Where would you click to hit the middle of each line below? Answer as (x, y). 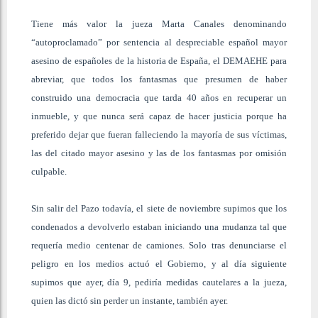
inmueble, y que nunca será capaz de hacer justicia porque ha (159, 116)
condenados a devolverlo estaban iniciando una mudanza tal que (159, 226)
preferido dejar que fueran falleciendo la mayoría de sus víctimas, (159, 134)
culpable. (49, 171)
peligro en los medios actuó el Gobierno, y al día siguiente (159, 263)
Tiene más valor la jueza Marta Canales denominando (159, 23)
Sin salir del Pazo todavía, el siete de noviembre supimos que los (159, 208)
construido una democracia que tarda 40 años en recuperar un (159, 97)
